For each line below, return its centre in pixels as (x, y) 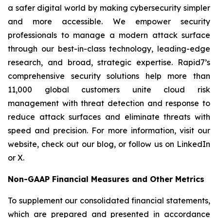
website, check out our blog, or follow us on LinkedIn (109, 144)
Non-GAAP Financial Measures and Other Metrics (106, 179)
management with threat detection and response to (109, 103)
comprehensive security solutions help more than (109, 76)
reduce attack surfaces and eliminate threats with (109, 117)
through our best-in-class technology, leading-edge (109, 49)
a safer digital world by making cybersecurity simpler (109, 8)
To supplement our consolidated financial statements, (109, 200)
